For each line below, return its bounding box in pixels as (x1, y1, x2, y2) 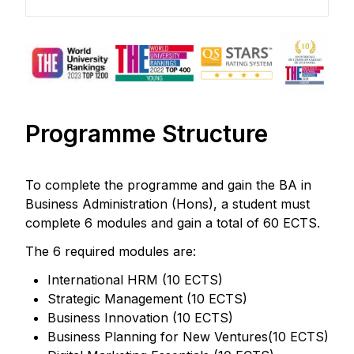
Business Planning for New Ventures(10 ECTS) (47, 329, 329, 345)
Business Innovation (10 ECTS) (47, 310, 233, 326)
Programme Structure (25, 119, 268, 149)
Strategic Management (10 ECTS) (47, 291, 247, 307)
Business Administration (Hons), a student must (25, 196, 310, 213)
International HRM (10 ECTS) (47, 272, 223, 288)
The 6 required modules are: (25, 243, 196, 260)
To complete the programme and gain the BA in (25, 177, 311, 194)
